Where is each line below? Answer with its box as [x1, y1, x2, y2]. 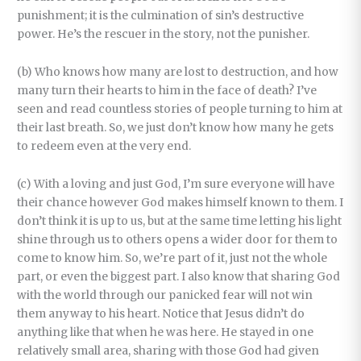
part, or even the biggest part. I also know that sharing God [17, 270, 341, 284]
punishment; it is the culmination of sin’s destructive [17, 9, 305, 23]
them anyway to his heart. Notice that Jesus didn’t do [17, 307, 305, 322]
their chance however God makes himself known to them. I [17, 196, 344, 210]
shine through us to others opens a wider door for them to [17, 233, 338, 247]
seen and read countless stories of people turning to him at [17, 102, 343, 117]
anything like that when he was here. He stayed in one [17, 326, 314, 340]
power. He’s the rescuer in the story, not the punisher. [17, 27, 310, 42]
